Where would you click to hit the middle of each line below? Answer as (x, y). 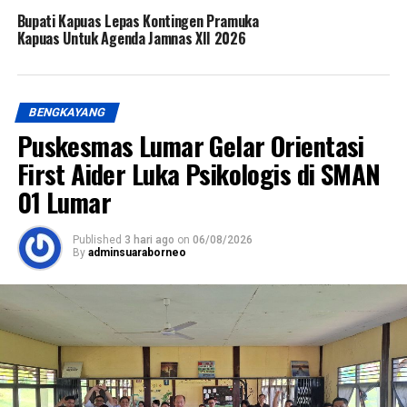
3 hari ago (149, 240)
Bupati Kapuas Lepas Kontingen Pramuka (138, 21)
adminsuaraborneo (137, 253)
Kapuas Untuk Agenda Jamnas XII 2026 (131, 39)
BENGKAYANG (67, 113)
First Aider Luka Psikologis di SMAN (199, 174)
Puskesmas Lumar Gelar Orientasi (190, 146)
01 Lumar (64, 202)
